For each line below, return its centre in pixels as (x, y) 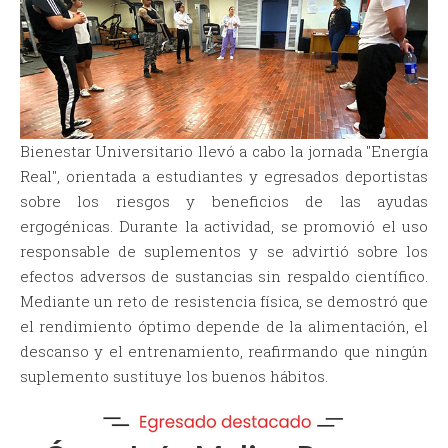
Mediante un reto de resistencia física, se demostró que (224, 301)
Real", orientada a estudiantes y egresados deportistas (224, 176)
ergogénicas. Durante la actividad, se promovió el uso (224, 226)
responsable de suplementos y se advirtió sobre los (224, 251)
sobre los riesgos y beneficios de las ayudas (224, 201)
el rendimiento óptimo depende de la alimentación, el (224, 326)
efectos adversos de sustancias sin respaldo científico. (224, 276)
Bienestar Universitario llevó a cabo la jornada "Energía (224, 151)
